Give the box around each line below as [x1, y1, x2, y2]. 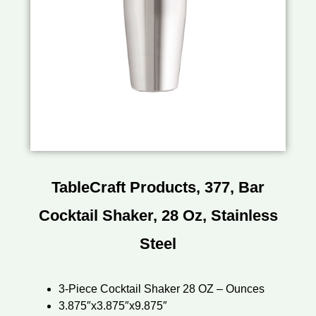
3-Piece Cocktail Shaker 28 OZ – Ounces [58, 283, 265, 296]
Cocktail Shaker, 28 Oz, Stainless [38, 207, 278, 225]
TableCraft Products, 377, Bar [51, 178, 265, 197]
